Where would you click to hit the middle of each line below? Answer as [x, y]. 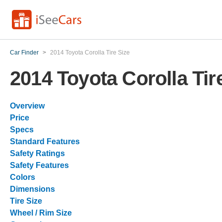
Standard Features [45, 141]
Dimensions [32, 189]
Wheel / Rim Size [41, 213]
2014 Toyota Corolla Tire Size [90, 53]
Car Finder [24, 53]
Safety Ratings [37, 153]
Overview [27, 106]
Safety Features [39, 165]
